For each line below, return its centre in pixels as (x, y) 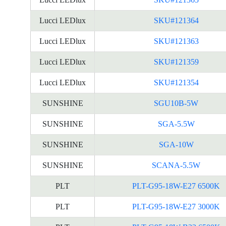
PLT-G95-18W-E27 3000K (176, 207)
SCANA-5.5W (176, 165)
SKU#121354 (176, 82)
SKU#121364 (176, 20)
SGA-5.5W (176, 124)
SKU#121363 (176, 41)
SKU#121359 (176, 62)
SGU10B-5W (176, 103)
